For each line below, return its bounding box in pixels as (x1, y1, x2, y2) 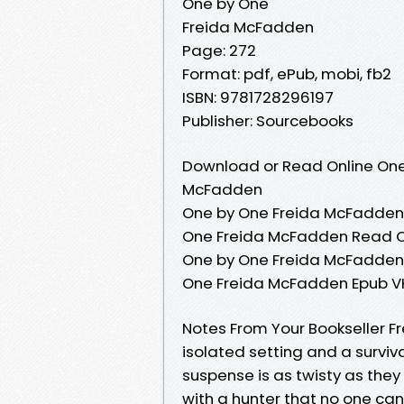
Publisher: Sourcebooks (182, 109, 353, 132)
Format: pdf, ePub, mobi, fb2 (182, 62, 391, 85)
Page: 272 (182, 39, 256, 61)
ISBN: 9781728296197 (182, 86, 334, 108)
